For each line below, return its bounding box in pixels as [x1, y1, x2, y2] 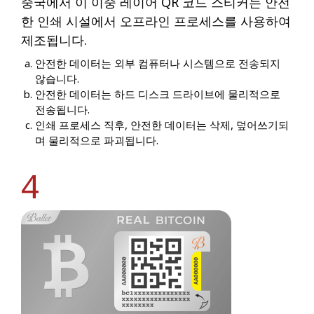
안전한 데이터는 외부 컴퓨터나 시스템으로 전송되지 [35, 56, 280, 71]
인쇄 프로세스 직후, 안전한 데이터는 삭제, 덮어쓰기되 [35, 118, 289, 132]
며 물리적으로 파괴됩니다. [35, 133, 158, 148]
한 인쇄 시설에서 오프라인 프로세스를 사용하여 [21, 13, 291, 30]
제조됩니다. [21, 32, 87, 49]
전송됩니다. [35, 102, 90, 117]
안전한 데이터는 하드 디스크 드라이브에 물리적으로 [35, 87, 280, 102]
